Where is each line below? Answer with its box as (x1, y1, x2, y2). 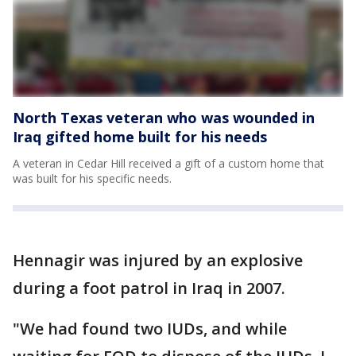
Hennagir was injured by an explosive (13, 249, 303, 271)
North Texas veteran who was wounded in (13, 107, 315, 127)
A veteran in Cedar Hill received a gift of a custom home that (13, 155, 324, 171)
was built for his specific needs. (13, 170, 172, 186)
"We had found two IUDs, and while (13, 317, 287, 339)
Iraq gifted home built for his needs (13, 126, 267, 146)
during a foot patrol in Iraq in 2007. (13, 277, 289, 299)
